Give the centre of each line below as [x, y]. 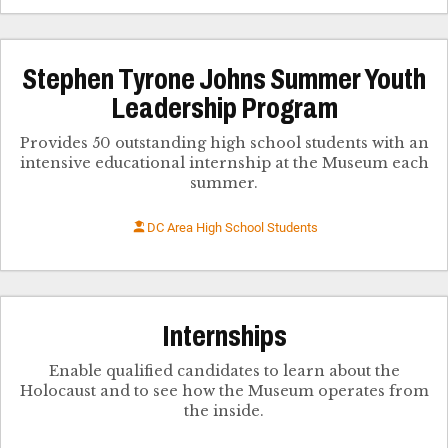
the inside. [224, 411]
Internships [224, 336]
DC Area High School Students [232, 227]
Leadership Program [224, 107]
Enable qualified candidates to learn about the [224, 371]
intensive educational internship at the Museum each [224, 162]
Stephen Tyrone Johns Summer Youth [224, 78]
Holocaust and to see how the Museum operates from [224, 391]
